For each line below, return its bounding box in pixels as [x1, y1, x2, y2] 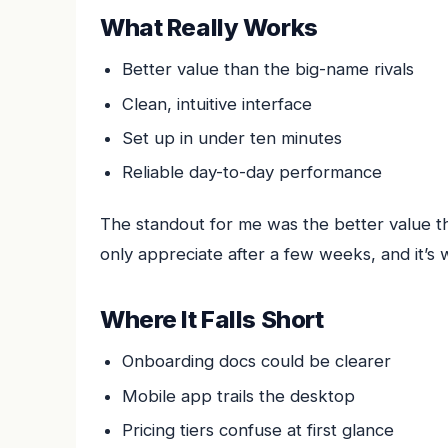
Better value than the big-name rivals [122, 59, 415, 80]
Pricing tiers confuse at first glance [122, 420, 395, 441]
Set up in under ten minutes [122, 127, 343, 148]
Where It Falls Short [100, 304, 324, 334]
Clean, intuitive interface [122, 93, 313, 114]
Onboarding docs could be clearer [122, 351, 392, 372]
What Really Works [100, 12, 318, 42]
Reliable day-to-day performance [122, 162, 383, 183]
